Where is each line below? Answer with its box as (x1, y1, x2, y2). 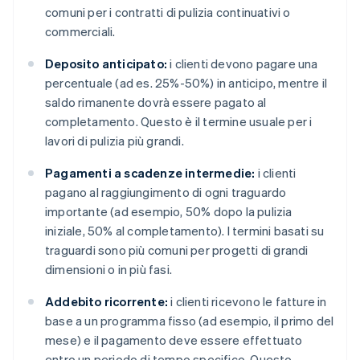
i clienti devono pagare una (167, 55, 318, 72)
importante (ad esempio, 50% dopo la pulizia (45, 203, 292, 220)
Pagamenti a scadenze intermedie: (45, 165, 256, 182)
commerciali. (45, 23, 116, 40)
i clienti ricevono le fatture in (168, 293, 327, 310)
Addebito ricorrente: (45, 293, 168, 310)
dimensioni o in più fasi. (45, 261, 172, 278)
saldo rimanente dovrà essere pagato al (45, 94, 267, 111)
